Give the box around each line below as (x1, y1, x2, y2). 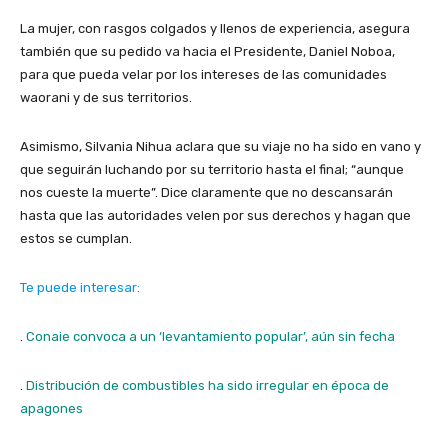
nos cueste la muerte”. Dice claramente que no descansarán (20, 184, 393, 200)
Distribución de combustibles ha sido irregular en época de (26, 377, 389, 393)
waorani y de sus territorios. (20, 89, 195, 105)
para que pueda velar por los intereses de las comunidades (20, 66, 387, 82)
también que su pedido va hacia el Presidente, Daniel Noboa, (20, 43, 398, 59)
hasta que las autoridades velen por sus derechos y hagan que (20, 207, 411, 223)
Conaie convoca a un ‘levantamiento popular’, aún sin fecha (26, 328, 395, 344)
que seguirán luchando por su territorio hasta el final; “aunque (20, 161, 404, 177)
